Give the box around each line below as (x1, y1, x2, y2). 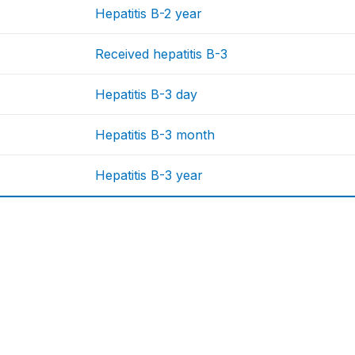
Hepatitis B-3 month (95, 127, 216, 143)
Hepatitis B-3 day (95, 86, 198, 103)
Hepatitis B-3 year (95, 167, 204, 184)
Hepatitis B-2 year (95, 6, 203, 22)
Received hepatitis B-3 (95, 46, 228, 63)
